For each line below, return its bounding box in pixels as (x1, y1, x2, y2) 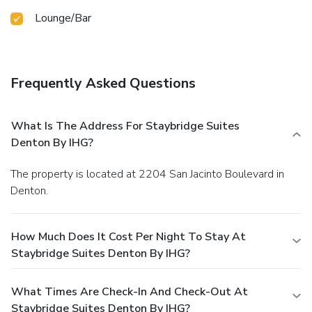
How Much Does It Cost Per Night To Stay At (11, 228, 246, 244)
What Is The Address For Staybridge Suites (11, 118, 240, 134)
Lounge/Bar (35, 10, 91, 26)
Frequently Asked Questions (10, 73, 196, 93)
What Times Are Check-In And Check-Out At (11, 283, 248, 299)
